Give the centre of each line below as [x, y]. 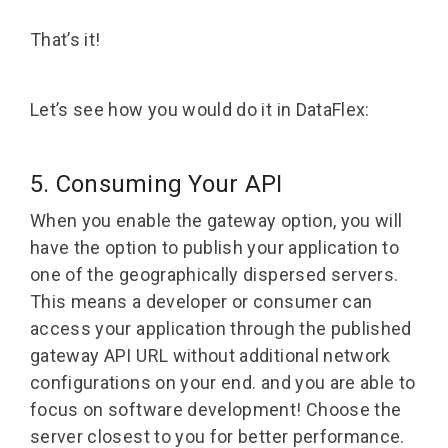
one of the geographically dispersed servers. [214, 274]
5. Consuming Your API [156, 183]
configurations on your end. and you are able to [223, 382]
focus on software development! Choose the [216, 409]
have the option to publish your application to [215, 247]
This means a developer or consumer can [201, 301]
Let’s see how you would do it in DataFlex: [200, 109]
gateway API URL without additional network [210, 355]
